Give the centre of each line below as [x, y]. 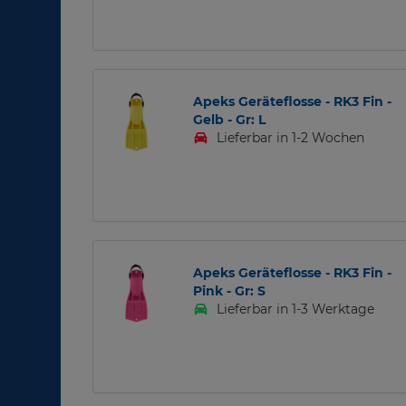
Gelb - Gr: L [229, 120]
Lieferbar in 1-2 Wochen [289, 138]
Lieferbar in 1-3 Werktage [294, 309]
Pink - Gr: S [229, 291]
